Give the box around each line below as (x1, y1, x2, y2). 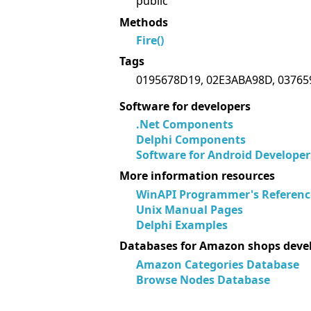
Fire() (136, 32, 164, 48)
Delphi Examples (136, 217, 228, 233)
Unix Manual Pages (136, 201, 243, 217)
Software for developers (119, 98, 251, 114)
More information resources (119, 168, 275, 184)
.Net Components (136, 116, 233, 132)
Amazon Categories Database (136, 256, 299, 272)
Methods (119, 14, 168, 30)
